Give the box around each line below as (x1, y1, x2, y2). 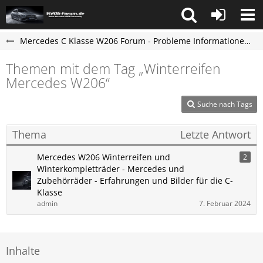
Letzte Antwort (180, 127, 251, 141)
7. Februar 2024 (199, 198, 251, 208)
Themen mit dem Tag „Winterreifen (6, 59, 221, 78)
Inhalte (6, 244, 40, 258)
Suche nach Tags (197, 99, 252, 109)
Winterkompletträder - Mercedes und (37, 163, 184, 174)
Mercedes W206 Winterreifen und (37, 151, 170, 163)
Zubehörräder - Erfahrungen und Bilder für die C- (37, 175, 233, 186)
